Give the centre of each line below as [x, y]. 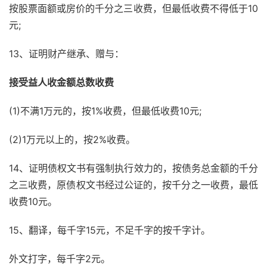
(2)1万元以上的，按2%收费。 [72, 140]
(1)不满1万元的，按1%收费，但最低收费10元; [105, 111]
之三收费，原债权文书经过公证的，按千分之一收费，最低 [133, 185]
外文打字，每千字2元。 [60, 259]
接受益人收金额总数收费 [61, 83]
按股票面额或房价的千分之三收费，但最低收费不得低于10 [133, 9]
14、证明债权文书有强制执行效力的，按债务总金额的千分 [133, 168]
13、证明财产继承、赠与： [66, 54]
